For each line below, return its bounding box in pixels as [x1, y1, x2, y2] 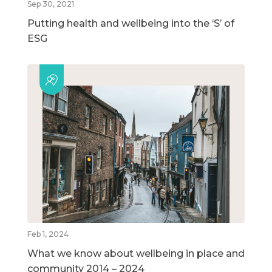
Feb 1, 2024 [27, 229, 69, 239]
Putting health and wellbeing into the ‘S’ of [27, 18, 234, 30]
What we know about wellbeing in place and [27, 248, 245, 260]
